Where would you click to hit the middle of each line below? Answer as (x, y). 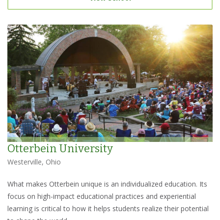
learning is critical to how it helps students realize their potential (108, 209)
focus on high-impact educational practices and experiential (102, 196)
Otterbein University (60, 149)
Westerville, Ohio (34, 162)
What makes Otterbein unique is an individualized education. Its (107, 184)
